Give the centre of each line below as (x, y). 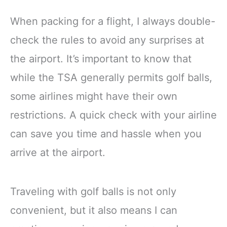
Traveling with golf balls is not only (93, 192)
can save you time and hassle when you (106, 134)
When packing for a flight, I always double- (113, 22)
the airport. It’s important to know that (101, 59)
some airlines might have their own (94, 97)
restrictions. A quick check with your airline (113, 115)
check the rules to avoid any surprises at (107, 40)
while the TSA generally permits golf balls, (111, 78)
